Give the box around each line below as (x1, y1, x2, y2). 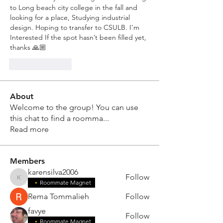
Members (10, 156, 45, 166)
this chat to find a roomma (10, 113, 103, 123)
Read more (10, 124, 49, 134)
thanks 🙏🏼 (10, 43, 48, 52)
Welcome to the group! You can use (10, 103, 138, 112)
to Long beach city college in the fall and (10, 3, 137, 12)
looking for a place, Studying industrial (10, 13, 130, 22)
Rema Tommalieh (28, 192, 89, 201)
